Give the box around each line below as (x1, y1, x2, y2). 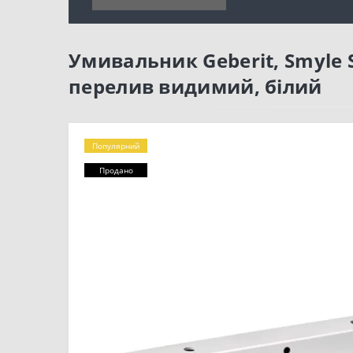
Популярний (92, 140, 139, 151)
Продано (98, 165, 133, 176)
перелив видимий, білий (69, 73, 322, 99)
